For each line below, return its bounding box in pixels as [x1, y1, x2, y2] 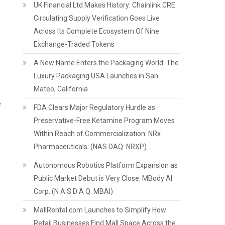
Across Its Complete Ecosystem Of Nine [34, 27, 160, 35]
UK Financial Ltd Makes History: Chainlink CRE [34, 1, 176, 9]
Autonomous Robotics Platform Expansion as [34, 161, 178, 169]
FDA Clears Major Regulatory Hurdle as [34, 103, 156, 111]
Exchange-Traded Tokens [34, 40, 115, 48]
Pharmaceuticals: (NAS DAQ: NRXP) [34, 143, 147, 151]
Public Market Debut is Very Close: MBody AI [34, 174, 173, 182]
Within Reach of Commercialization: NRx [34, 130, 161, 138]
